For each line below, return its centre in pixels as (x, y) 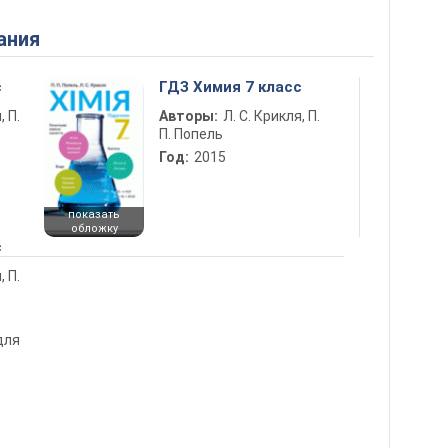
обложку (94, 228)
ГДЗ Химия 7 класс (230, 87)
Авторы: (188, 116)
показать (94, 214)
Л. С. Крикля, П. (271, 116)
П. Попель (191, 134)
